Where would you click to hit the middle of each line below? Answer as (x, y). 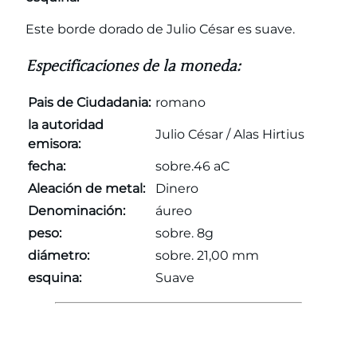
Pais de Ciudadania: (89, 103)
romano (180, 103)
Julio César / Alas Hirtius (230, 135)
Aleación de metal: (86, 189)
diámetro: (59, 256)
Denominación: (76, 211)
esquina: (55, 278)
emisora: (54, 144)
